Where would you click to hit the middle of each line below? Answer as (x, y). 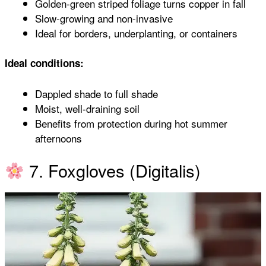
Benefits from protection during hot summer (131, 123)
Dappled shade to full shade (96, 93)
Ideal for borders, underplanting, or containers (136, 33)
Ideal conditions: (44, 63)
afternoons (58, 138)
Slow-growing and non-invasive (104, 18)
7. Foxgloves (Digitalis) (113, 170)
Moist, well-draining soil (87, 108)
